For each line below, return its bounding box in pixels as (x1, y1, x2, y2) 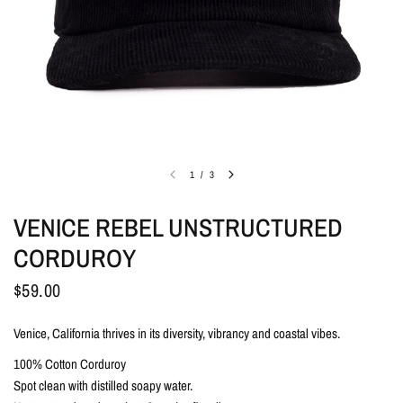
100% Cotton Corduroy (13, 354, 127, 373)
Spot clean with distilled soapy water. (13, 376, 193, 395)
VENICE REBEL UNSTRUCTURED (13, 210, 343, 245)
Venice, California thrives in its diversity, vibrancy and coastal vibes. (13, 324, 341, 343)
